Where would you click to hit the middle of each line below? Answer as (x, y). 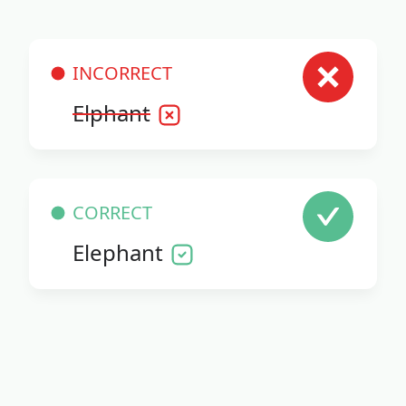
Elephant (118, 252)
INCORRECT (122, 72)
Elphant (111, 112)
